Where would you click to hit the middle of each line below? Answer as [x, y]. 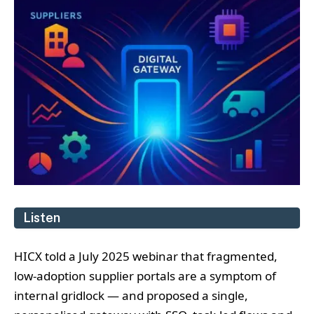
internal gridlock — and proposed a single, [131, 296]
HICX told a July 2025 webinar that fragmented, [146, 257]
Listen [42, 218]
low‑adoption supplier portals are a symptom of [145, 276]
